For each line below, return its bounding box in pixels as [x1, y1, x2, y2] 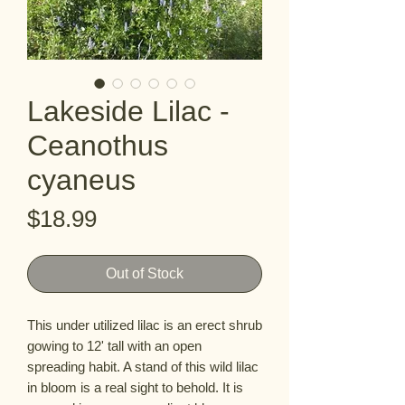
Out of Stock [106, 266, 184, 281]
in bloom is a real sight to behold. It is [27, 380, 243, 395]
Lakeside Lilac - [27, 95, 230, 127]
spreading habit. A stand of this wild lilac [27, 359, 259, 374]
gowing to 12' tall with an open [27, 338, 202, 353]
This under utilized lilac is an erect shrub [27, 317, 262, 333]
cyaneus [27, 164, 136, 196]
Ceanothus [27, 129, 168, 162]
